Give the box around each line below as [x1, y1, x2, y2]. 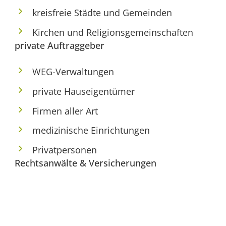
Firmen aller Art [32, 104, 98, 117]
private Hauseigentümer [32, 85, 135, 97]
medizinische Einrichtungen [32, 124, 150, 137]
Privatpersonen [32, 144, 97, 156]
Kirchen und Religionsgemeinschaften [32, 26, 194, 38]
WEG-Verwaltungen [32, 66, 115, 78]
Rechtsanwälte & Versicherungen [14, 157, 156, 169]
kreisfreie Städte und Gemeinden [32, 6, 173, 19]
